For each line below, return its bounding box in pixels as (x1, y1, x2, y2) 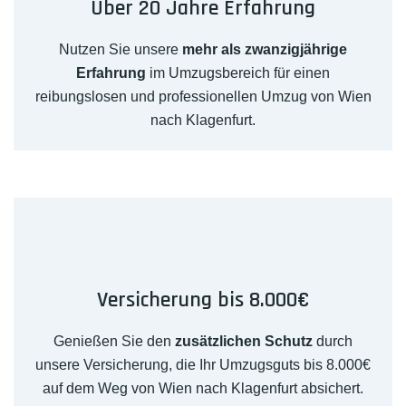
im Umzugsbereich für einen (146, 65, 330, 82)
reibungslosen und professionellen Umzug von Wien (34, 89, 372, 105)
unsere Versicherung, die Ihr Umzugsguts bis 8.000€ (35, 357, 371, 373)
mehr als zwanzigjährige (182, 42, 347, 58)
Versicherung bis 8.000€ (96, 286, 310, 314)
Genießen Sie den (53, 333, 175, 350)
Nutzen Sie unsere (59, 42, 182, 58)
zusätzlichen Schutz (175, 333, 313, 350)
